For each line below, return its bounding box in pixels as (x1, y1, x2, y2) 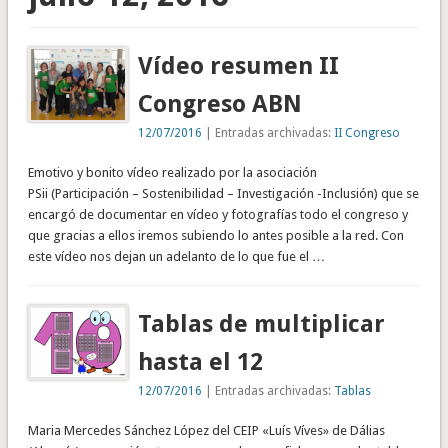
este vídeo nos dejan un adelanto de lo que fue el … (27, 248, 325, 264)
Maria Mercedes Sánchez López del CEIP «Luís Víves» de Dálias (27, 422, 385, 438)
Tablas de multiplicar (138, 309, 386, 338)
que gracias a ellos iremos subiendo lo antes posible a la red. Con (27, 227, 404, 243)
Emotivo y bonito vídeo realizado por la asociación (27, 164, 317, 180)
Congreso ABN (138, 89, 303, 118)
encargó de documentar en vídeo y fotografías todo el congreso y (27, 206, 408, 222)
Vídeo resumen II (138, 51, 340, 80)
